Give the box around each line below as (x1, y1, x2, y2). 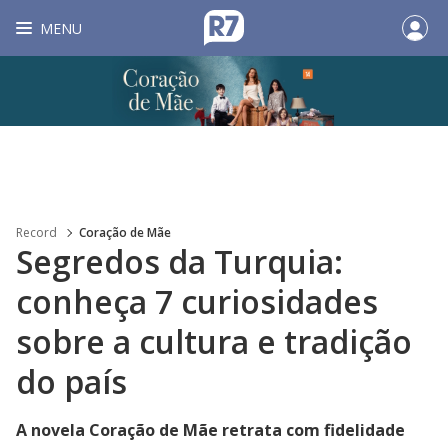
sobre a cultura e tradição (16, 320, 412, 363)
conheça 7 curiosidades (16, 280, 378, 323)
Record (16, 224, 57, 241)
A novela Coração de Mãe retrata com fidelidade (16, 419, 405, 441)
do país (16, 360, 127, 403)
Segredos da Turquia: (16, 240, 343, 283)
